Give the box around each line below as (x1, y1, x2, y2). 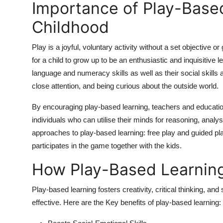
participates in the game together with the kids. (32, 141, 182, 150)
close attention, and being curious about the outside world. (32, 82, 219, 91)
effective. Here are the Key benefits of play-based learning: (32, 198, 221, 207)
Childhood (32, 17, 109, 37)
